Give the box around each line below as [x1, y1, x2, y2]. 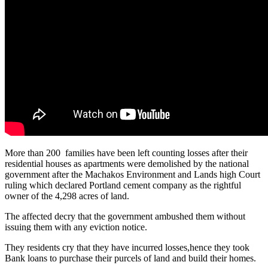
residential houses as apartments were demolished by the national [5, 158, 249, 169]
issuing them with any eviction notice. [5, 221, 147, 232]
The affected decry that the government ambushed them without [5, 211, 245, 221]
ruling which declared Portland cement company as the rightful [5, 179, 241, 190]
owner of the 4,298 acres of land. [5, 190, 129, 201]
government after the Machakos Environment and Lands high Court [5, 169, 260, 179]
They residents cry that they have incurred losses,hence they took [5, 242, 249, 252]
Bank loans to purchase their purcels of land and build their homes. [5, 252, 256, 263]
